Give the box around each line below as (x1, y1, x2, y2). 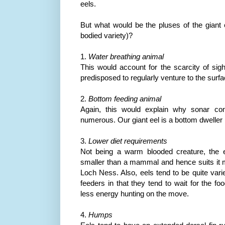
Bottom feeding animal (88, 94, 161, 103)
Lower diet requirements (88, 136, 167, 145)
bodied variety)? (80, 31, 133, 40)
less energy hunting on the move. (80, 189, 189, 198)
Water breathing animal (88, 52, 164, 61)
